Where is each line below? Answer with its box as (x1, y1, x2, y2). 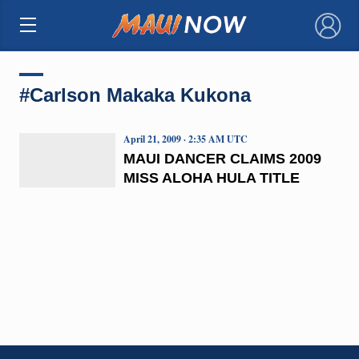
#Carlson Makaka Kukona (18, 83, 251, 106)
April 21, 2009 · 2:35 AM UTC (123, 131, 248, 146)
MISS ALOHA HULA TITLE (123, 169, 300, 186)
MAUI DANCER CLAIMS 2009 (123, 150, 321, 167)
